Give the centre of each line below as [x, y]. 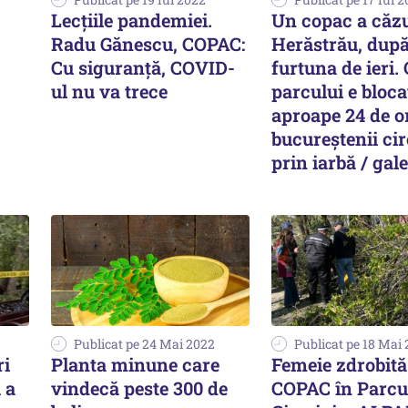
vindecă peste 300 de [139, 388]
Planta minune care [135, 365]
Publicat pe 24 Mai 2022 [144, 344]
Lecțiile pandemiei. [132, 20]
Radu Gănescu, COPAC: [148, 43]
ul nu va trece [109, 91]
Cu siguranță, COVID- [143, 67]
